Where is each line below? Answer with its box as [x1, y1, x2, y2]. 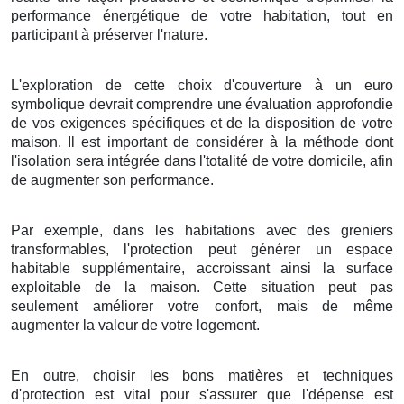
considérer [196, 133, 264, 150]
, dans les [98, 222, 185, 238]
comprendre [136, 96, 214, 112]
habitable [11, 260, 70, 276]
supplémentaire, [70, 260, 197, 276]
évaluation [245, 96, 313, 112]
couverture [234, 77, 303, 93]
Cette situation [213, 279, 316, 295]
